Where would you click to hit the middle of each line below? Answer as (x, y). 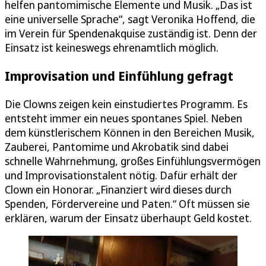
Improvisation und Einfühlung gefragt (119, 75)
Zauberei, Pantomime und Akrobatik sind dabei (117, 146)
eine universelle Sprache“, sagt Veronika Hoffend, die (130, 19)
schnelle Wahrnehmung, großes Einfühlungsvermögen (133, 161)
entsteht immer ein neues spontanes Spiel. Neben (123, 118)
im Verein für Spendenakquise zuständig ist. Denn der (131, 33)
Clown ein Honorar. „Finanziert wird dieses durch (118, 189)
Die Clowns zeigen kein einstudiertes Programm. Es (126, 104)
